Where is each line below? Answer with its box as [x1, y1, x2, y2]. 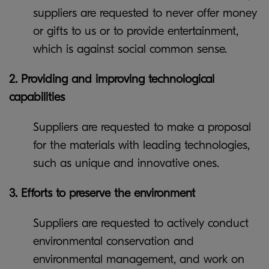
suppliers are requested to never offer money [33, 6, 257, 20]
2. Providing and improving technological [9, 72, 214, 86]
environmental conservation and [33, 234, 194, 248]
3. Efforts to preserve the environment [9, 186, 195, 200]
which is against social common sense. [33, 42, 227, 56]
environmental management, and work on [33, 252, 244, 266]
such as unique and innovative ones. [33, 156, 219, 170]
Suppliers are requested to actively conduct [33, 216, 249, 230]
